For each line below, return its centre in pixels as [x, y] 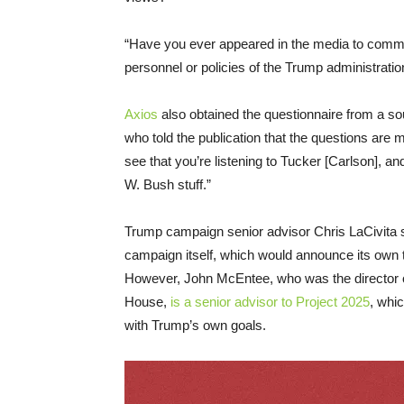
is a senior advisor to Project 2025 [270, 301]
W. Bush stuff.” [168, 184]
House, [147, 301]
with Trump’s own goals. [195, 325]
